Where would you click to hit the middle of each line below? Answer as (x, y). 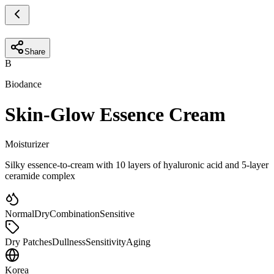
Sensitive (117, 214)
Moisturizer (27, 144)
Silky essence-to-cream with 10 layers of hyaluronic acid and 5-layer (137, 165)
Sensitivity (106, 242)
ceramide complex (40, 176)
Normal (20, 214)
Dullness (69, 242)
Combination (75, 214)
